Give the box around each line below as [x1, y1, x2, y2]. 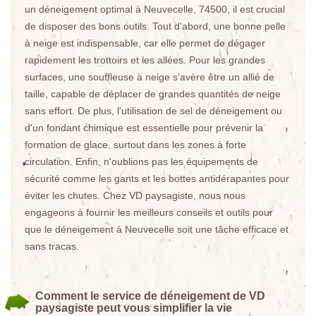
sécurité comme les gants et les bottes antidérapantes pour [25, 173, 289, 184]
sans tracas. [25, 241, 79, 252]
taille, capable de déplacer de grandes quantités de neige [25, 88, 281, 99]
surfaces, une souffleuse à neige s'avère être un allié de [25, 71, 274, 83]
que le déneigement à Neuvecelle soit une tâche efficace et [25, 224, 288, 235]
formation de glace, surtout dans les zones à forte [25, 139, 246, 150]
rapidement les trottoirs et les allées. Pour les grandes [25, 54, 265, 66]
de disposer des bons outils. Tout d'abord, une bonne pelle [25, 20, 286, 32]
